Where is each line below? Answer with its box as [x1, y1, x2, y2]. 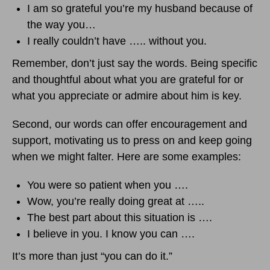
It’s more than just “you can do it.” [12, 250, 172, 263]
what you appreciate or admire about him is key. [12, 90, 242, 102]
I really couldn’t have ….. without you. [27, 35, 207, 48]
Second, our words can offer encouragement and [12, 118, 247, 131]
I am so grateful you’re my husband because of [27, 2, 253, 15]
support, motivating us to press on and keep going [12, 134, 252, 147]
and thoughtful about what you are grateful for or [12, 74, 243, 86]
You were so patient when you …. [27, 179, 188, 192]
